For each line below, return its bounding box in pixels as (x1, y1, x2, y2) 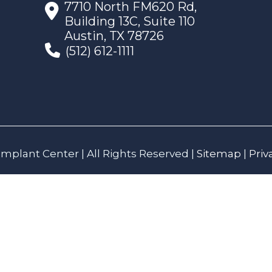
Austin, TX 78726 (64, 29, 164, 43)
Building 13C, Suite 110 (64, 14, 195, 29)
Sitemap (196, 147, 241, 160)
